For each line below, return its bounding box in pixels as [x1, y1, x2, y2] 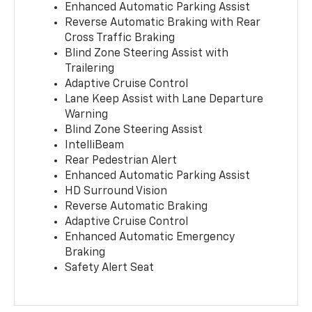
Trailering [65, 63, 115, 75]
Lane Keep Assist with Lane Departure [65, 93, 264, 105]
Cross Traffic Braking [65, 32, 175, 44]
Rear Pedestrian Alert [65, 155, 178, 166]
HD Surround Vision [65, 185, 168, 197]
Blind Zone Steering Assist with [65, 47, 229, 59]
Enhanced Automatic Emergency [65, 231, 235, 243]
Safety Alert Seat [65, 262, 155, 274]
